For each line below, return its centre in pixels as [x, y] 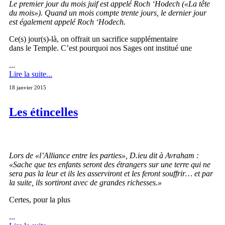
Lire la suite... [31, 74]
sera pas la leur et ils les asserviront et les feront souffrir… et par [111, 173]
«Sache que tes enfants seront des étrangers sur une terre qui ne [110, 164]
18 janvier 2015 [28, 87]
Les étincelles [43, 112]
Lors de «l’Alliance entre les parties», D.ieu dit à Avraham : [104, 155]
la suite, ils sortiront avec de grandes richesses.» [85, 182]
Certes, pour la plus [40, 199]
